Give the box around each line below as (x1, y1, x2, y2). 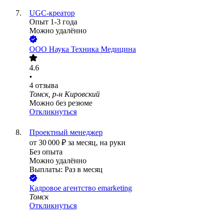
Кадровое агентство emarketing (29, 184, 132, 193)
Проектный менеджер (29, 128, 103, 137)
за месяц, (68, 138, 100, 147)
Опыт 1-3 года (29, 18, 77, 26)
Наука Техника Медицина (49, 45, 136, 54)
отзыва (35, 81, 58, 90)
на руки (100, 138, 126, 147)
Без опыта (29, 148, 63, 156)
